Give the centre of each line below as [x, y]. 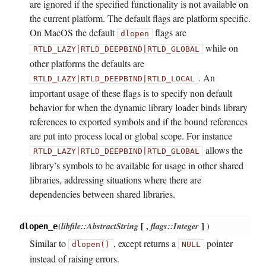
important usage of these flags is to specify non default [131, 93]
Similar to [49, 243]
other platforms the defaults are [87, 64]
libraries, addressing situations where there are [115, 180]
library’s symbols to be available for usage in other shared [136, 166]
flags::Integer [175, 226]
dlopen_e [38, 227]
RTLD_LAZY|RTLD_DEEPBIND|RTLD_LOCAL [114, 79]
